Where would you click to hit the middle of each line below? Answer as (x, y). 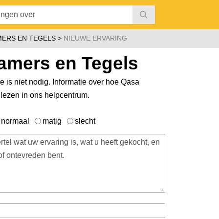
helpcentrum (66, 95)
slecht (85, 121)
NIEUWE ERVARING (95, 38)
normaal (16, 121)
